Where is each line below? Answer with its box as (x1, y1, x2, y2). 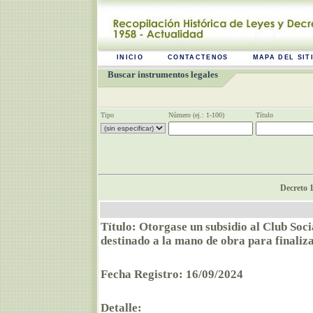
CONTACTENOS (168, 54, 228, 61)
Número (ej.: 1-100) (168, 111, 224, 119)
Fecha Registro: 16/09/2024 (101, 268, 243, 282)
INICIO (117, 54, 143, 61)
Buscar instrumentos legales (108, 69, 218, 80)
